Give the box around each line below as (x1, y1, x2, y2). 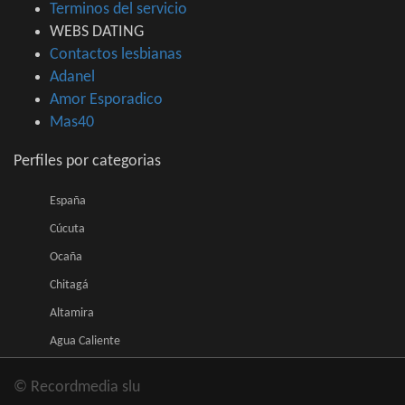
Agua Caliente (50, 334, 120, 349)
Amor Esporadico (50, 91, 163, 109)
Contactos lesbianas (50, 46, 182, 64)
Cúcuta (50, 222, 85, 237)
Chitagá (50, 278, 89, 293)
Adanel (50, 69, 95, 87)
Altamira (50, 306, 94, 321)
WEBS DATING (50, 24, 144, 42)
